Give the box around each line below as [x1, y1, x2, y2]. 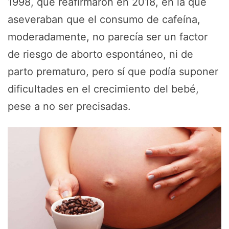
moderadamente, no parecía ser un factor [8, 31, 208, 43]
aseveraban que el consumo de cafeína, [8, 13, 200, 26]
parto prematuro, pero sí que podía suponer [8, 65, 218, 78]
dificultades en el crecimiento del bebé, [8, 83, 199, 95]
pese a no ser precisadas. [8, 100, 131, 112]
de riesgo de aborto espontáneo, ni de [8, 48, 193, 60]
